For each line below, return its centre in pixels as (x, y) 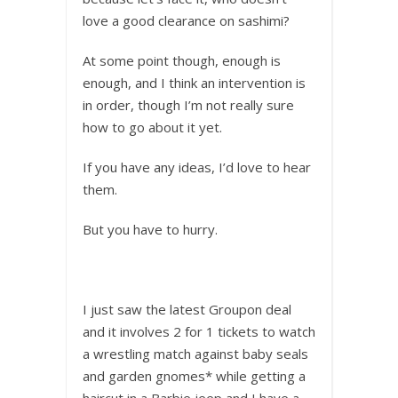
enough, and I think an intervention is (194, 83)
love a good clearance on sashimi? (186, 21)
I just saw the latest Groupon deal (187, 310)
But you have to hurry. (150, 230)
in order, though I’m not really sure (188, 105)
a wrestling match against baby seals (195, 354)
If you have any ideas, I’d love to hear (197, 167)
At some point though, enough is (182, 61)
